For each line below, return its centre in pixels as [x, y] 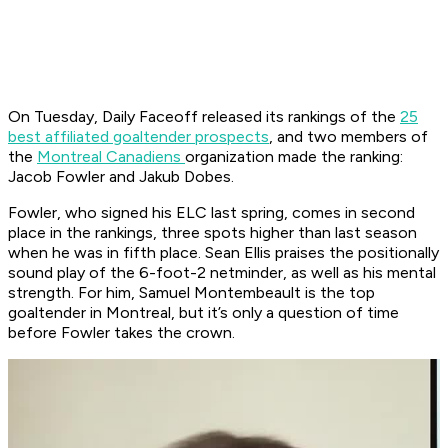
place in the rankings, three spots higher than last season [212, 233]
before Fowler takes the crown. [121, 333]
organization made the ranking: [294, 157]
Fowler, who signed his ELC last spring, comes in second [211, 213]
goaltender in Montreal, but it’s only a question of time [203, 313]
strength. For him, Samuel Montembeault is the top [191, 293]
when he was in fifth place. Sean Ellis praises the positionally [223, 253]
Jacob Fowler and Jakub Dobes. [121, 177]
